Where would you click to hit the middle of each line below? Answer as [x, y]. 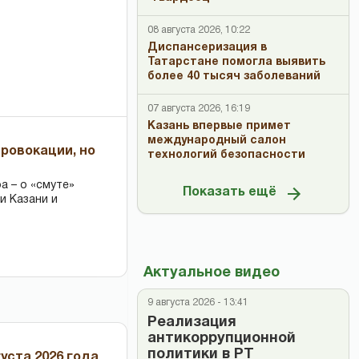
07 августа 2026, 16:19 [199, 109]
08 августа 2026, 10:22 [199, 30]
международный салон [217, 141]
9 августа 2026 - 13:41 [198, 303]
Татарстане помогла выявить [236, 62]
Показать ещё [230, 193]
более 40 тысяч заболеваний [234, 77]
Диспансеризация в [207, 48]
